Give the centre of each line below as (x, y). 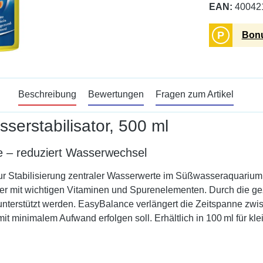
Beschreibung (47, 94)
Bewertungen (116, 94)
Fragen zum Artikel (194, 94)
